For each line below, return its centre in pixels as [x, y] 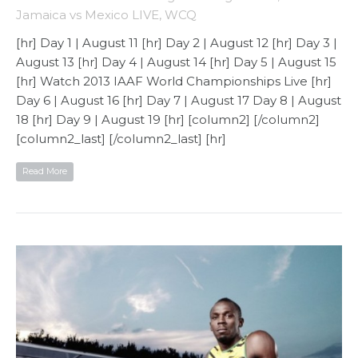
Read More [45, 171]
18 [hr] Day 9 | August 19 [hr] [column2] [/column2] [168, 119]
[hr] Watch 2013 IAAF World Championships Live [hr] [174, 81]
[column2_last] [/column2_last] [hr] [121, 138]
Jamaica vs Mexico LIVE [88, 14]
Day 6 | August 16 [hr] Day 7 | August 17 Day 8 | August [179, 100]
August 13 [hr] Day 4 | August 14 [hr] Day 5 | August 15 [176, 62]
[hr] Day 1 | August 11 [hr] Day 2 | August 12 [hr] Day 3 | [177, 42]
